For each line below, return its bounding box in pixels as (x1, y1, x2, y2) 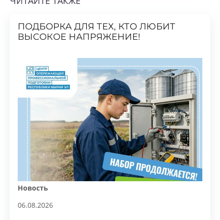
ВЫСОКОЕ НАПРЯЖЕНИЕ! (17, 18, 138, 28)
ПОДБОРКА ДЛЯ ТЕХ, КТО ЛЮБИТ (17, 7, 172, 19)
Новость (17, 166, 47, 176)
